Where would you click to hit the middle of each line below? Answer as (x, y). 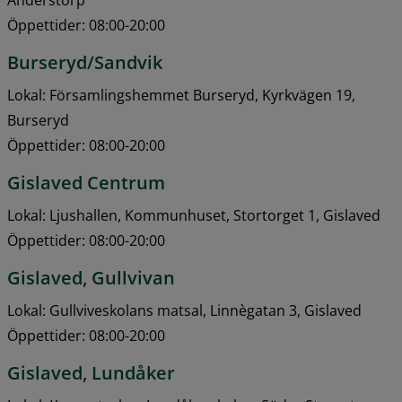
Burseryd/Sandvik (85, 62)
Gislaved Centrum (86, 182)
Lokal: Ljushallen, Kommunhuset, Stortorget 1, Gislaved (194, 215)
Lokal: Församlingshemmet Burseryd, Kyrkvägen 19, (181, 95)
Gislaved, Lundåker (91, 372)
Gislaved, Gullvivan (91, 277)
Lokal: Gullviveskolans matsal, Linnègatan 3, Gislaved (184, 310)
